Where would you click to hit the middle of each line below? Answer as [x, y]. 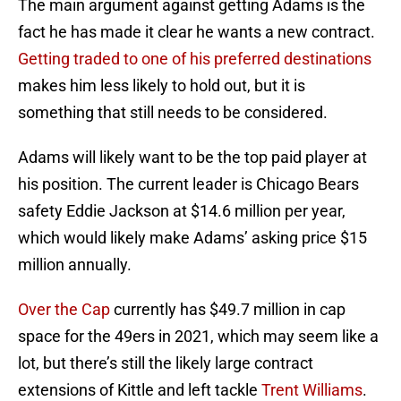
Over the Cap [64, 310]
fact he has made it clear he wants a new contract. [196, 32]
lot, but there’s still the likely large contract [166, 363]
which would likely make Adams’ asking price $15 [192, 238]
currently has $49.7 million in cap [228, 310]
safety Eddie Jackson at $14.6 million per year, [182, 211]
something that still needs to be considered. [173, 113]
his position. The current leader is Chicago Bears [188, 184]
